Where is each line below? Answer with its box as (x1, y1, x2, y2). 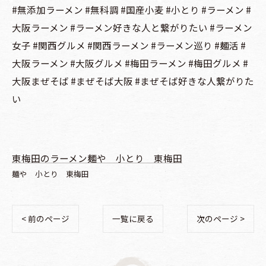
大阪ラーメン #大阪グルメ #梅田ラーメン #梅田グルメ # (12, 56, 248, 69)
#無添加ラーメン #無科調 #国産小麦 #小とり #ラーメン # (12, 2, 251, 16)
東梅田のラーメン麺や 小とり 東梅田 (12, 151, 182, 164)
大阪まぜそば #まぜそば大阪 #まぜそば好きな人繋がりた (12, 74, 254, 87)
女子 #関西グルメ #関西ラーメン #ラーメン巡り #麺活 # (12, 38, 246, 52)
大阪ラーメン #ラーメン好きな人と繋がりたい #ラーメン (12, 20, 252, 34)
